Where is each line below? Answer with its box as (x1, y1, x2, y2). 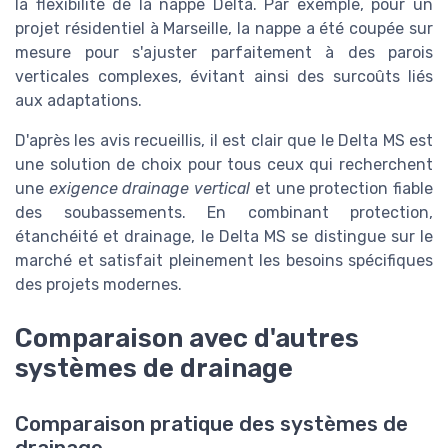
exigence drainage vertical (48, 178, 251, 198)
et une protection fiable (250, 178, 434, 198)
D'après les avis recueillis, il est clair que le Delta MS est (15, 130, 433, 150)
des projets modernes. (15, 274, 182, 294)
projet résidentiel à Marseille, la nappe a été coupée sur (15, 18, 433, 38)
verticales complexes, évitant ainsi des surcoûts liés (15, 66, 433, 86)
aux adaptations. (15, 90, 142, 110)
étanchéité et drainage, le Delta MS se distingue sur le (15, 226, 433, 246)
